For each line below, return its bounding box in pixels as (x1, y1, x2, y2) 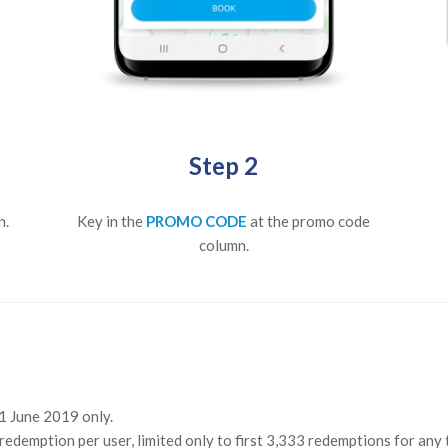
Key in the (77, 211, 147, 230)
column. (198, 235, 249, 254)
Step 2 (189, 150, 259, 180)
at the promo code (250, 211, 371, 230)
